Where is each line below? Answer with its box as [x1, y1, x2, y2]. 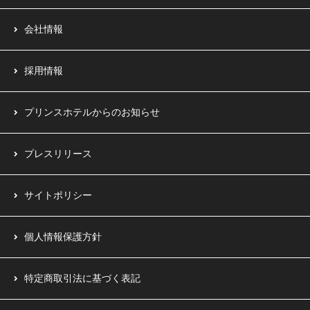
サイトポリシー [24, 189, 92, 201]
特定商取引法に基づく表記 [24, 272, 140, 284]
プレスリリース [24, 147, 92, 159]
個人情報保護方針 [24, 230, 102, 242]
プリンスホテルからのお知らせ [24, 106, 160, 118]
